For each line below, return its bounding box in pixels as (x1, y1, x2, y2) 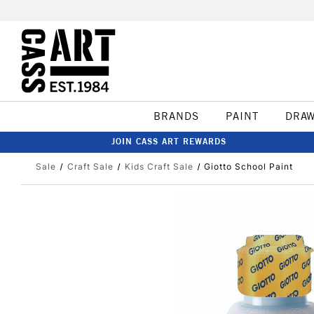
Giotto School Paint (204, 161, 294, 172)
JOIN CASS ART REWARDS (111, 136, 226, 146)
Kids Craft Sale (124, 161, 193, 172)
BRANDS (153, 109, 199, 123)
